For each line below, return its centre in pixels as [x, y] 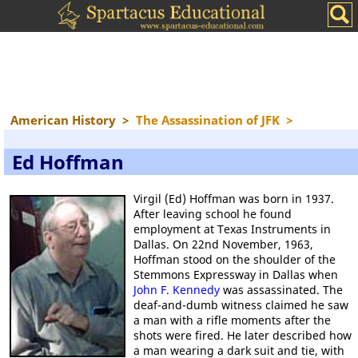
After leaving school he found [213, 214]
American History [63, 120]
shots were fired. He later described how [243, 335]
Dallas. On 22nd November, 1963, [223, 244]
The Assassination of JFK [208, 120]
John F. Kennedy [177, 290]
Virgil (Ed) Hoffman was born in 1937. [234, 199]
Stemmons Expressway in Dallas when [236, 274]
